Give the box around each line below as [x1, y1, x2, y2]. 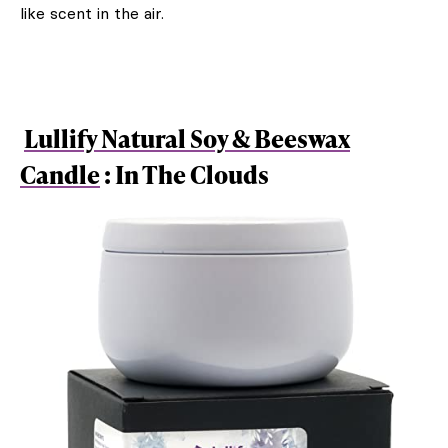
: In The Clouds [104, 157, 269, 191]
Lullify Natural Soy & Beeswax [24, 121, 350, 155]
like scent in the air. [20, 2, 164, 23]
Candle [20, 157, 100, 191]
